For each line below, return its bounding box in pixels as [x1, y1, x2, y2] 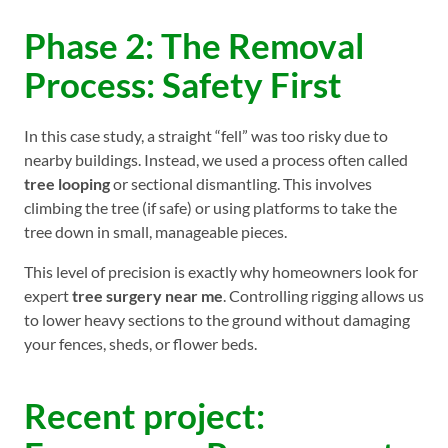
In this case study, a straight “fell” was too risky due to [24, 125, 388, 145]
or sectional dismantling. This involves [110, 173, 372, 193]
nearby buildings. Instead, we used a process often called [24, 149, 408, 169]
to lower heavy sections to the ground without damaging [24, 309, 410, 329]
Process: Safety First [24, 62, 342, 105]
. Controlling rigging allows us [223, 285, 424, 305]
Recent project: [24, 394, 265, 437]
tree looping [24, 173, 110, 193]
